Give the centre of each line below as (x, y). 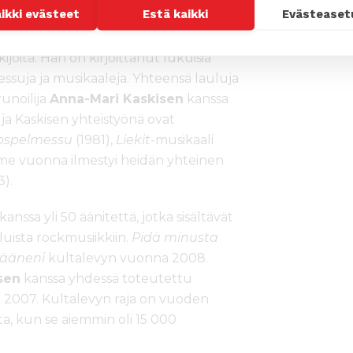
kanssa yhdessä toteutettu (106, 278)
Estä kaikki (176, 13)
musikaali (184, 139)
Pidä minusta (175, 237)
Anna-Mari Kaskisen (117, 98)
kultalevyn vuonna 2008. (126, 258)
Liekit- (136, 139)
